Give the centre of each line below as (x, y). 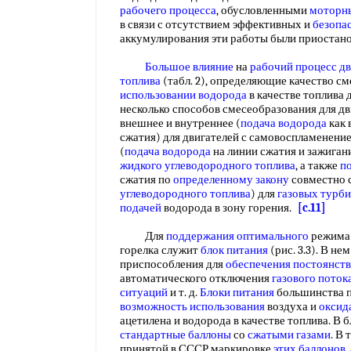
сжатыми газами (289, 335)
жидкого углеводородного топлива (208, 165)
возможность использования (192, 306)
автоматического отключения (196, 278)
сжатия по (147, 179)
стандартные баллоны (175, 335)
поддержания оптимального (237, 236)
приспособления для (173, 264)
